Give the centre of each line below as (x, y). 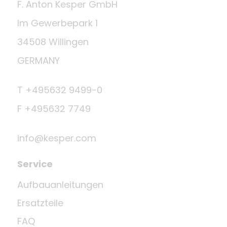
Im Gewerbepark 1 (58, 23)
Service (35, 164)
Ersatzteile (40, 203)
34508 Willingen (53, 42)
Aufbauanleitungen (60, 185)
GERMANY (39, 61)
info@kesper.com (57, 138)
